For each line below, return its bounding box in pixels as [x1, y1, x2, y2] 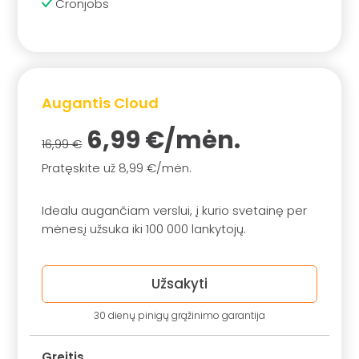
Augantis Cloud [42, 92, 159, 113]
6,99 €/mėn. [82, 123, 241, 157]
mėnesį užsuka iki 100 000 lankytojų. [42, 220, 247, 237]
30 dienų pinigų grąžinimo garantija [94, 309, 265, 323]
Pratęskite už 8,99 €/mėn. [42, 159, 192, 176]
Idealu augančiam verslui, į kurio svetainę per [42, 201, 308, 219]
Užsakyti [151, 273, 208, 293]
